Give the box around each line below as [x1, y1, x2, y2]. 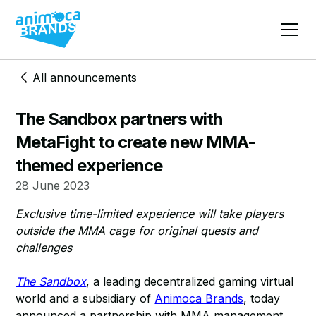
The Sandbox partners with [16, 109, 223, 129]
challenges [16, 241, 73, 255]
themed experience [16, 155, 163, 176]
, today [243, 291, 281, 305]
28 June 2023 [16, 178, 90, 193]
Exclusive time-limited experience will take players [16, 207, 284, 221]
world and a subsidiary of [16, 291, 155, 305]
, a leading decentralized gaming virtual [86, 274, 294, 288]
